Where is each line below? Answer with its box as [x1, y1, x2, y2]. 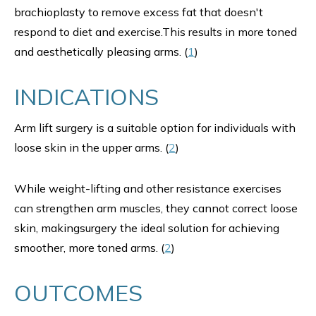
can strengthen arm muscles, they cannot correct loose [14, 201, 298, 215]
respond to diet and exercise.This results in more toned [14, 25, 297, 39]
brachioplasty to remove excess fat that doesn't [14, 5, 263, 19]
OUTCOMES [14, 279, 142, 307]
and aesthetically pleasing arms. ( [14, 44, 188, 59]
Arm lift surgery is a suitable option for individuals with [14, 121, 296, 135]
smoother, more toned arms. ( [14, 241, 164, 255]
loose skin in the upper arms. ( [14, 140, 169, 154]
